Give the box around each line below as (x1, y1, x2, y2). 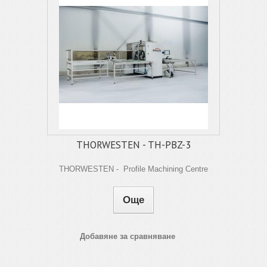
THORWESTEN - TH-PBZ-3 (76, 138, 191, 151)
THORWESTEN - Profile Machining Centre (59, 164, 208, 173)
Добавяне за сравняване (80, 232, 175, 241)
